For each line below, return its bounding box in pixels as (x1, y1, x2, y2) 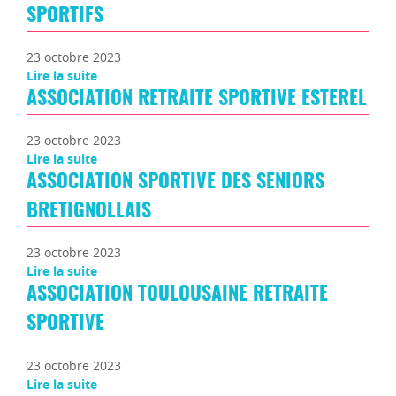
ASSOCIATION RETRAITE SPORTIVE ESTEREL (27, 88, 367, 109)
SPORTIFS (27, 5, 103, 26)
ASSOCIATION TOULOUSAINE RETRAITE (27, 285, 328, 305)
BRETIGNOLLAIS (27, 202, 151, 222)
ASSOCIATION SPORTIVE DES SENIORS (27, 172, 324, 193)
